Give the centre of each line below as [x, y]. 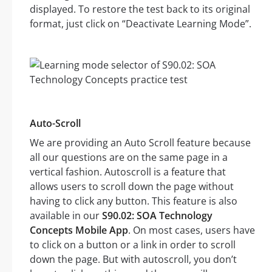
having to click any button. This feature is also [134, 201]
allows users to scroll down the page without [132, 187]
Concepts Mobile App [79, 230]
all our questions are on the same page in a [129, 158]
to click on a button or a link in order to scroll [133, 245]
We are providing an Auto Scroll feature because [140, 143]
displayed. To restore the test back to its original [140, 9]
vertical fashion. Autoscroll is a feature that [128, 172]
